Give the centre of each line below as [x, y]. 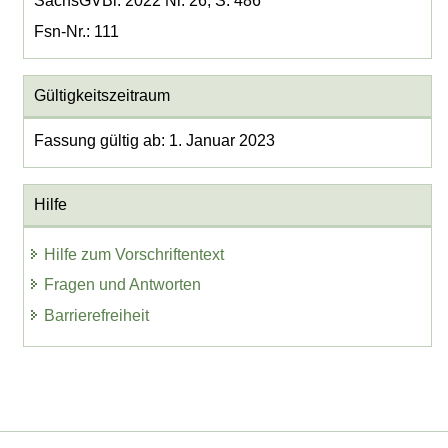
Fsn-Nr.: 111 [76, 32]
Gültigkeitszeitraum [101, 96]
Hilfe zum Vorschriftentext [134, 254]
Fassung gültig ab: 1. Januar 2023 [154, 141]
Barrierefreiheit [97, 316]
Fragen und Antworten [123, 285]
